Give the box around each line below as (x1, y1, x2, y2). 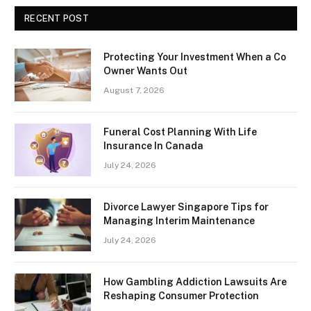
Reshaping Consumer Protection (103, 289, 259, 301)
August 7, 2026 (103, 85, 165, 95)
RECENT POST (24, 12, 89, 24)
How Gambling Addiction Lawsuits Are (103, 276, 287, 287)
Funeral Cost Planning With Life (103, 126, 257, 137)
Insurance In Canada (103, 140, 203, 151)
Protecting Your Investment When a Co (103, 51, 286, 62)
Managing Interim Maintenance (103, 215, 255, 226)
